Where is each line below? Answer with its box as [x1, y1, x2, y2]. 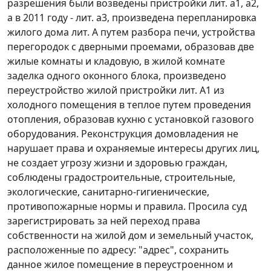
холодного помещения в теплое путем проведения [7, 98, 251, 112]
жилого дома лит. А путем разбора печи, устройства [7, 25, 255, 39]
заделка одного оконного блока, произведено [7, 69, 226, 83]
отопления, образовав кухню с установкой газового [7, 113, 254, 126]
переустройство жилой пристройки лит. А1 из [7, 83, 224, 97]
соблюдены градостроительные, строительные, [7, 171, 235, 184]
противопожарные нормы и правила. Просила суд [7, 200, 247, 214]
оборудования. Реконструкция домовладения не [7, 127, 238, 141]
